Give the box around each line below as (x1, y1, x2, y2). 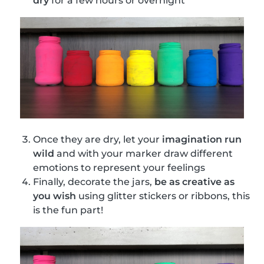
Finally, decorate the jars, (33, 176, 154, 188)
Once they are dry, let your (33, 134, 162, 146)
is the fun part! (33, 204, 103, 216)
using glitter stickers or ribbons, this (76, 190, 250, 202)
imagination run (162, 134, 242, 146)
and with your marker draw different (54, 148, 233, 160)
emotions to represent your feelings (33, 162, 205, 174)
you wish (33, 190, 76, 202)
